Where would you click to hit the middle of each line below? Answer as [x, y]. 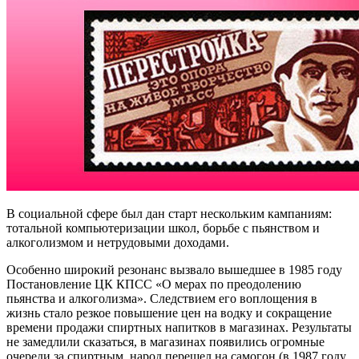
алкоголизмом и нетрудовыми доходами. [118, 242]
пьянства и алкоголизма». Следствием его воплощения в [162, 298]
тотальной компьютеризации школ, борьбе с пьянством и [163, 228]
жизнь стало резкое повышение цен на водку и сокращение [169, 313]
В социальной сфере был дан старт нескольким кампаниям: [169, 213]
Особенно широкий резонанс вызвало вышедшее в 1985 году [174, 269]
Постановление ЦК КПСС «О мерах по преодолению [154, 284]
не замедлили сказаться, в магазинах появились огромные [165, 341]
